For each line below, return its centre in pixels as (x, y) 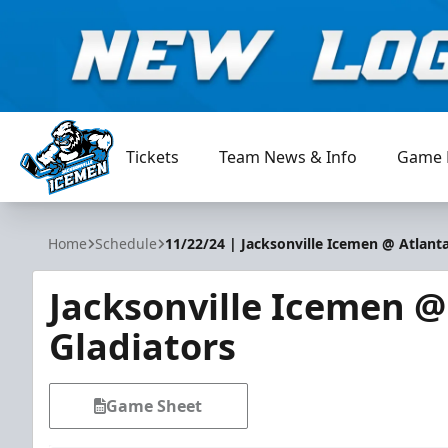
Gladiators (142, 346)
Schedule (126, 243)
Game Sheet (154, 406)
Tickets (153, 157)
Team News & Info (288, 157)
